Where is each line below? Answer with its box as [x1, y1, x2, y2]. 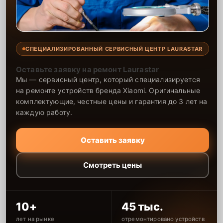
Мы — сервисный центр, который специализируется [16, 75, 200, 84]
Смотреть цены [83, 160, 142, 170]
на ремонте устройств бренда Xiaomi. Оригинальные [16, 86, 201, 95]
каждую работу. [16, 108, 73, 116]
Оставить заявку [80, 135, 145, 145]
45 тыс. [121, 200, 163, 213]
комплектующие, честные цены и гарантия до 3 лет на [16, 97, 208, 106]
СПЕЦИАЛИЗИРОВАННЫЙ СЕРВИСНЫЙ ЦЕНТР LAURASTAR [25, 45, 203, 52]
